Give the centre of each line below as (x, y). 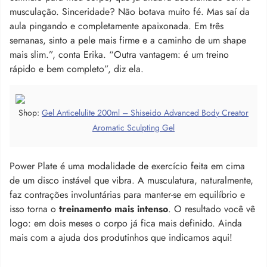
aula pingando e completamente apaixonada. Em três (117, 26)
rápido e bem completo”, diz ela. (77, 69)
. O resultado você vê (212, 209)
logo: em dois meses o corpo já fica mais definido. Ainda (126, 223)
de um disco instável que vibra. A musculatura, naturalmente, (131, 180)
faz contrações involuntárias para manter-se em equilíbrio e (127, 194)
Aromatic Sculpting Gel (133, 127)
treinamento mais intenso (114, 209)
